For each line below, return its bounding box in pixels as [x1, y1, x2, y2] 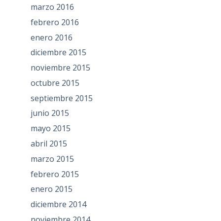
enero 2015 [30, 184, 73, 195]
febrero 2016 [30, 16, 79, 28]
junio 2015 [30, 108, 69, 119]
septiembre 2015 [30, 92, 93, 104]
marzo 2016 [30, 1, 74, 12]
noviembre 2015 [30, 62, 90, 74]
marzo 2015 [30, 153, 74, 164]
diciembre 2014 [30, 199, 86, 210]
